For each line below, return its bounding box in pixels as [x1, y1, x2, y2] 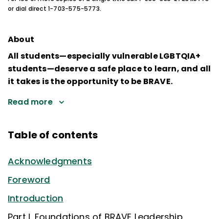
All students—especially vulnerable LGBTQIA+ [8, 50, 201, 62]
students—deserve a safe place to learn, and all [8, 63, 211, 74]
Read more [8, 96, 53, 108]
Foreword [8, 173, 50, 186]
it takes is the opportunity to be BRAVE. [8, 76, 173, 87]
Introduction [8, 192, 64, 204]
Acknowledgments [8, 154, 92, 167]
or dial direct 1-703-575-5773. [8, 4, 101, 13]
